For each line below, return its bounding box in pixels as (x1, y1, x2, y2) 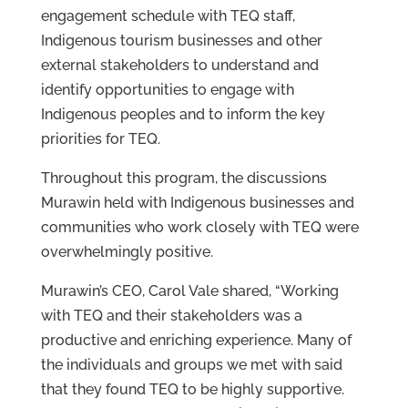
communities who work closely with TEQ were (40, 219, 359, 237)
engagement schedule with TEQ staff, (40, 7, 295, 25)
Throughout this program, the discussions (40, 169, 327, 188)
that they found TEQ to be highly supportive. (40, 381, 344, 399)
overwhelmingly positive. (40, 243, 213, 261)
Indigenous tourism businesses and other (40, 32, 322, 50)
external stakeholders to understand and (40, 56, 319, 75)
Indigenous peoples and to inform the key (40, 106, 325, 124)
